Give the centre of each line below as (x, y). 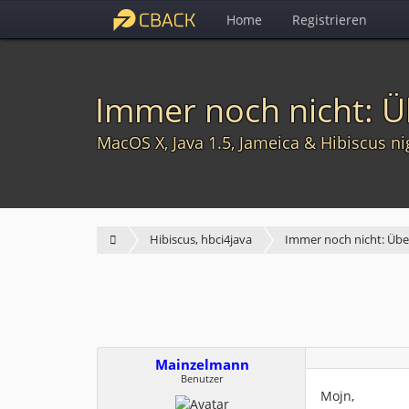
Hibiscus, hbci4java (201, 240)
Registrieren (330, 20)
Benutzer (202, 378)
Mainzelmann (202, 365)
